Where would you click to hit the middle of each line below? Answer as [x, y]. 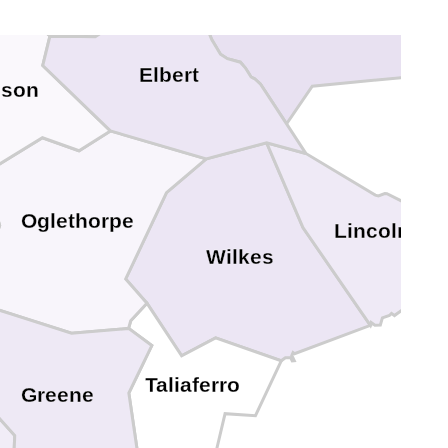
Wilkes [239, 256]
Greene [57, 394]
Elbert [168, 74]
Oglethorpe [77, 221]
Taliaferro [192, 384]
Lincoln [372, 230]
